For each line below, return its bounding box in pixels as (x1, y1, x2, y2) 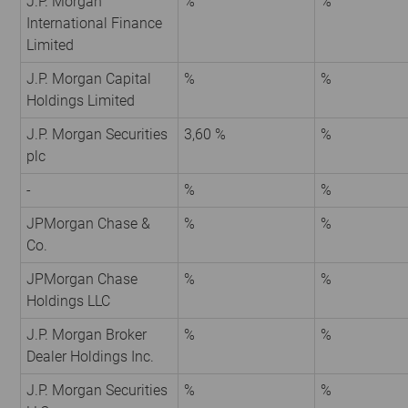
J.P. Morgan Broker (26, 326, 147, 344)
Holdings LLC (26, 292, 110, 311)
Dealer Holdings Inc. (26, 348, 154, 366)
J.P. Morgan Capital (26, 70, 151, 88)
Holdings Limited (26, 92, 135, 110)
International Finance (26, 15, 162, 33)
